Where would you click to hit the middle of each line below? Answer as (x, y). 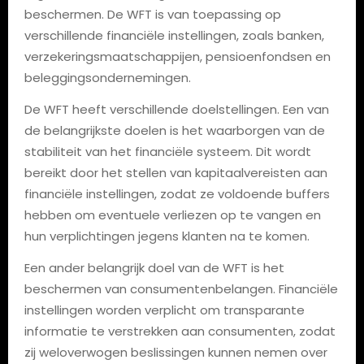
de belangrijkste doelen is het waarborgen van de (174, 130)
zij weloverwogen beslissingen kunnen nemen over (175, 352)
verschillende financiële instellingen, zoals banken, (174, 35)
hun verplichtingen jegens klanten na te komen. (167, 236)
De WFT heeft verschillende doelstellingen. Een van (176, 109)
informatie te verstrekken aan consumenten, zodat (180, 331)
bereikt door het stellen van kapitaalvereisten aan (175, 173)
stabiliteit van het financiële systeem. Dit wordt (167, 152)
